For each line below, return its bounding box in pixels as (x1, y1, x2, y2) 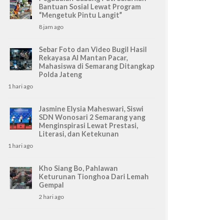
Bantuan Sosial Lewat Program (39, 2, 141, 11)
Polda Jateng (39, 70, 82, 79)
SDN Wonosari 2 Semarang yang (39, 112, 145, 121)
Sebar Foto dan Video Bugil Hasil (39, 45, 147, 54)
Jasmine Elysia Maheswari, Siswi (39, 104, 143, 113)
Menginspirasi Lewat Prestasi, (39, 121, 138, 130)
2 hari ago (39, 192, 64, 200)
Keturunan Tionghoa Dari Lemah (39, 172, 149, 181)
